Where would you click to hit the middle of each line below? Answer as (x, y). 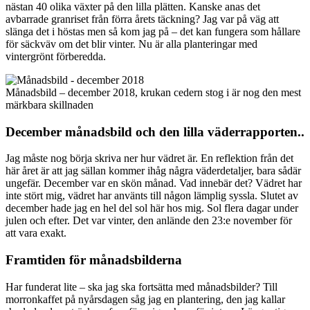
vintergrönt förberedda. (56, 56)
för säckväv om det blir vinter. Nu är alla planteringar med (131, 44)
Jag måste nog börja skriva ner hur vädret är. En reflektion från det (149, 158)
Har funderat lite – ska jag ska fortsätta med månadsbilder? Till (142, 286)
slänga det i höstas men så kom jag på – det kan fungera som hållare (153, 31)
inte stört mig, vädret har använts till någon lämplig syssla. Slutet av (152, 196)
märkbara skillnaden (49, 104)
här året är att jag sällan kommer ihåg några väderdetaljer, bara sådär (153, 171)
